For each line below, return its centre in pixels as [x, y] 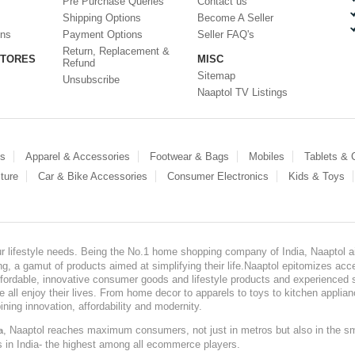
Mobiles [267, 157]
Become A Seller [235, 18]
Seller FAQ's [226, 34]
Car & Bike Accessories [93, 176]
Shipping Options [102, 18]
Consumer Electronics [218, 176]
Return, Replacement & [116, 51]
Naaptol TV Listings [242, 92]
